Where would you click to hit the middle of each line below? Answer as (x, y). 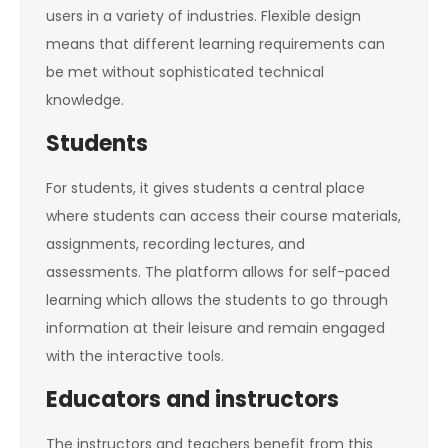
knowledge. (85, 100)
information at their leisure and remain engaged (215, 328)
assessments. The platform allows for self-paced (218, 272)
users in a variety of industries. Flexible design (203, 16)
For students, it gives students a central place (205, 188)
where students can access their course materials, (223, 216)
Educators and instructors (192, 400)
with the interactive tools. (135, 356)
